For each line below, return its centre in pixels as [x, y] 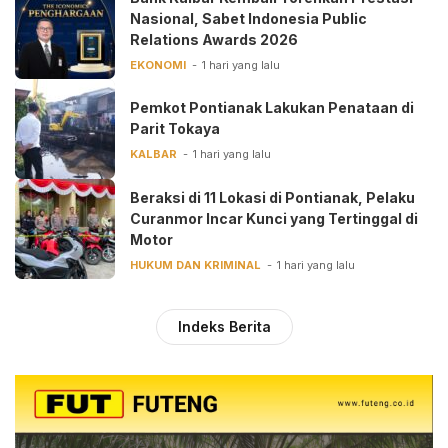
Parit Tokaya [175, 129]
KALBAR [153, 154]
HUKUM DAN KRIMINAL [195, 264]
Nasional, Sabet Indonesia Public [248, 18]
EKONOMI [158, 64]
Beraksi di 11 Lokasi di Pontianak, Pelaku [272, 197]
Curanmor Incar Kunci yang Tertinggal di [274, 218]
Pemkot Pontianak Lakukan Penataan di [272, 108]
